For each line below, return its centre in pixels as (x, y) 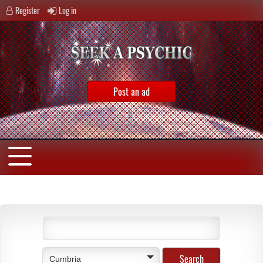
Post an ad (131, 92)
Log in (68, 10)
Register (28, 10)
